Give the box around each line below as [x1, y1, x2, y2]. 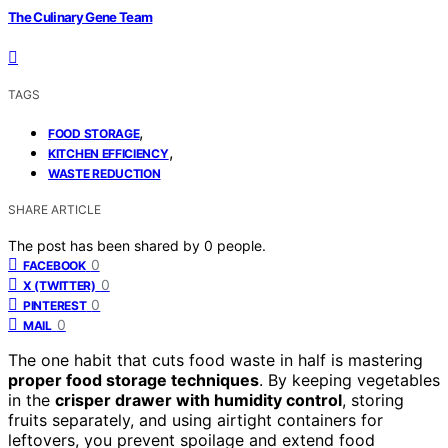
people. [217, 236, 266, 254]
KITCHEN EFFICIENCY [48, 145, 169, 161]
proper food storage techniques [8, 369, 259, 390]
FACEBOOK [23, 257, 86, 273]
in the [8, 389, 55, 410]
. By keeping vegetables [259, 369, 440, 390]
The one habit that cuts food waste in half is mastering [8, 349, 423, 370]
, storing [342, 389, 404, 410]
